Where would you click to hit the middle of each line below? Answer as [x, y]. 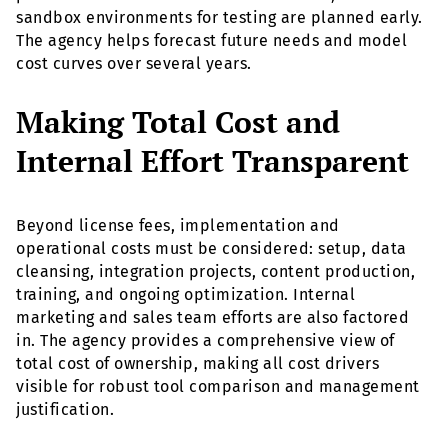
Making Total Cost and [178, 122]
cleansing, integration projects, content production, [215, 272]
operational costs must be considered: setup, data [211, 249]
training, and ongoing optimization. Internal [185, 295]
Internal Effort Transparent [212, 161]
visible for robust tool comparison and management [218, 387]
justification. [65, 410]
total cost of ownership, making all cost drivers [197, 364]
